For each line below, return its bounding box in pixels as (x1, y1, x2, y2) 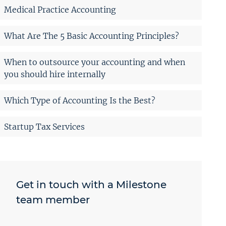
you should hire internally (4, 69, 105, 79)
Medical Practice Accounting (4, 4, 116, 15)
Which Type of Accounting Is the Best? (4, 95, 155, 105)
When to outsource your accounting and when (4, 56, 185, 67)
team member (16, 193, 90, 206)
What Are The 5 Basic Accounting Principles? (4, 30, 179, 41)
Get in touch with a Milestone (16, 178, 166, 191)
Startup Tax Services (4, 121, 85, 132)
